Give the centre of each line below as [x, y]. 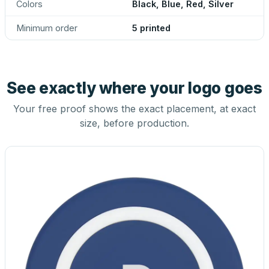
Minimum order [47, 28]
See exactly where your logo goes [134, 88]
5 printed [151, 28]
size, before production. [134, 123]
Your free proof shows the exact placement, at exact [134, 109]
